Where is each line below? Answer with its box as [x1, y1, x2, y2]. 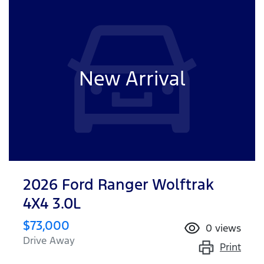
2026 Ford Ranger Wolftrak [23, 174, 214, 194]
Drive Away [23, 233, 75, 247]
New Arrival [78, 65, 186, 91]
